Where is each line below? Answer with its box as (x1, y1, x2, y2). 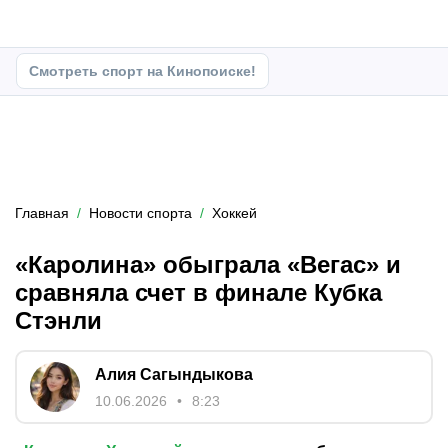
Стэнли (15, 307, 102, 334)
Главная (15, 205, 69, 221)
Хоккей (212, 205, 257, 221)
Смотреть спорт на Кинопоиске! (29, 63, 256, 79)
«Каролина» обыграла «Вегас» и (15, 251, 401, 278)
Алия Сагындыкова (95, 366, 253, 383)
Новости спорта (89, 205, 192, 221)
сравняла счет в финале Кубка (15, 279, 382, 306)
